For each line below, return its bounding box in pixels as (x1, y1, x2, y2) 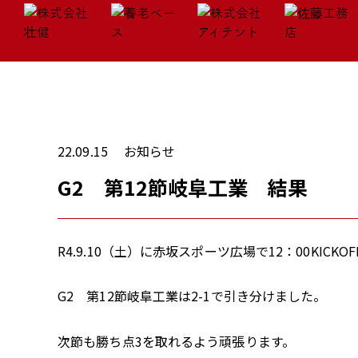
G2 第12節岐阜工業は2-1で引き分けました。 (58, 286, 327, 306)
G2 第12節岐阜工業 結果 (58, 173, 308, 201)
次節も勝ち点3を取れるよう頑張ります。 (58, 331, 295, 351)
